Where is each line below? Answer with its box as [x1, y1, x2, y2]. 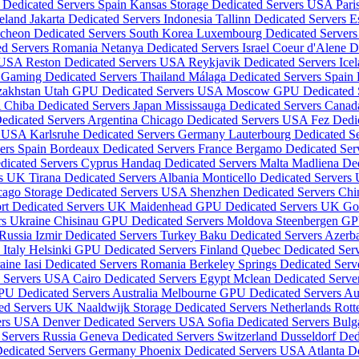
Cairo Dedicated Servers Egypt [73, 272, 233, 286]
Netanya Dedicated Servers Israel [101, 41, 272, 55]
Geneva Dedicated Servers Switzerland [79, 329, 280, 344]
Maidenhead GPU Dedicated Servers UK [130, 200, 343, 214]
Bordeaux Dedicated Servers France [50, 142, 236, 156]
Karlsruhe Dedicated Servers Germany [30, 127, 228, 142]
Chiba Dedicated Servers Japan [4, 99, 165, 113]
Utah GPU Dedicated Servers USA [44, 84, 226, 99]
